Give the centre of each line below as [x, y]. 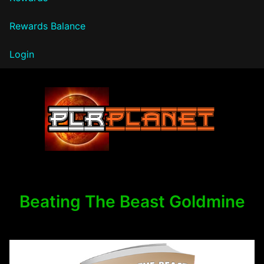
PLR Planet [58, 163]
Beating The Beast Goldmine [132, 201]
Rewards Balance [47, 26]
